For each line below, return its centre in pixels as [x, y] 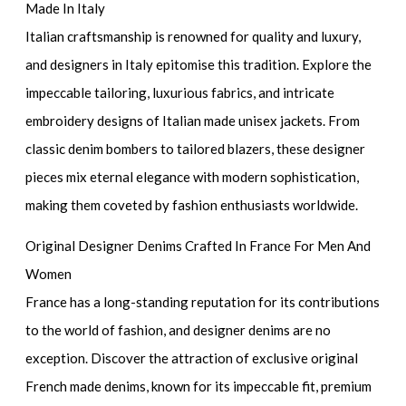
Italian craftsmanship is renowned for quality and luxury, [193, 37]
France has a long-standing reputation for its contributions [203, 301]
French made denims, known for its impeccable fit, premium [199, 386]
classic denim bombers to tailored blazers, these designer [196, 149]
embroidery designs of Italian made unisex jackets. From [193, 121]
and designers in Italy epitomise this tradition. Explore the [199, 65]
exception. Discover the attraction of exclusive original [192, 358]
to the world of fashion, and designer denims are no [179, 329]
